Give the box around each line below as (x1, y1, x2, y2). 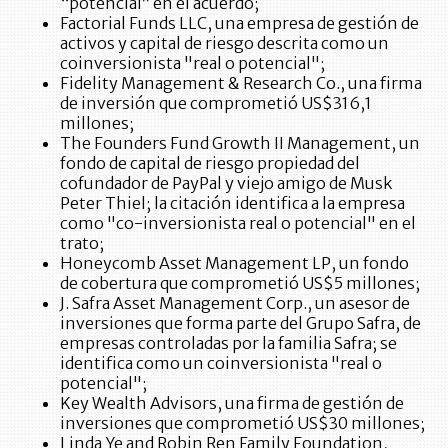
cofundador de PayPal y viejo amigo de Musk (60, 172, 392, 193)
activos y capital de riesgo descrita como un (60, 32, 389, 53)
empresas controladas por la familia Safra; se (60, 332, 397, 353)
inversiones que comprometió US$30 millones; (60, 412, 425, 433)
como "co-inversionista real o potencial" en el (60, 212, 416, 233)
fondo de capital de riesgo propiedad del (60, 152, 360, 173)
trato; (60, 232, 104, 253)
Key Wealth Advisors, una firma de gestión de (60, 392, 404, 413)
